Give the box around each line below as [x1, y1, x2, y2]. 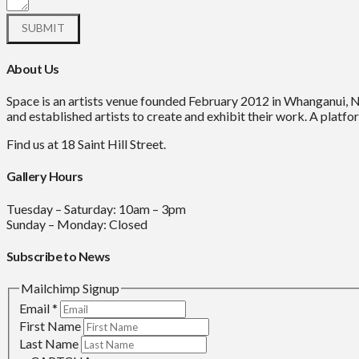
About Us [6, 60, 59, 76]
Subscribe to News [6, 248, 111, 264]
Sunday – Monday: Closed [6, 216, 147, 232]
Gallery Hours [6, 168, 83, 184]
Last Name [19, 335, 81, 351]
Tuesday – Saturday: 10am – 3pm [6, 200, 186, 216]
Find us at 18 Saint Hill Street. [6, 136, 166, 152]
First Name [19, 317, 83, 333]
